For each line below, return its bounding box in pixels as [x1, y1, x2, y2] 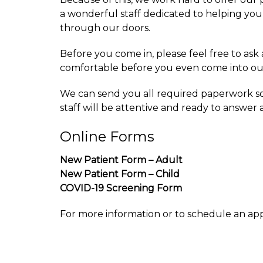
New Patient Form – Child [60, 168, 180, 180]
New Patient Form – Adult [60, 154, 183, 166]
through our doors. [60, 22, 150, 34]
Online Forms [60, 128, 154, 146]
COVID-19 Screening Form [60, 183, 182, 194]
